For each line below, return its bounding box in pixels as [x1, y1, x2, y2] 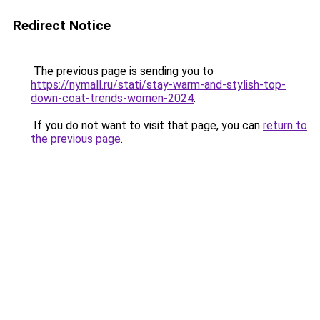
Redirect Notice [13, 17, 111, 34]
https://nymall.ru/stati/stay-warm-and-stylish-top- [31, 78, 286, 91]
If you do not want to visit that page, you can [31, 119, 263, 132]
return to [263, 119, 307, 132]
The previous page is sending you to [31, 64, 214, 78]
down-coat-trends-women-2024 [31, 91, 194, 105]
